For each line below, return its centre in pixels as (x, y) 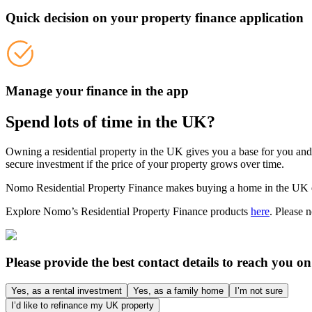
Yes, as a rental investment (67, 290)
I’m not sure (259, 290)
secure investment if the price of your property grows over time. (145, 164)
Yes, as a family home (178, 290)
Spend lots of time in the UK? (110, 122)
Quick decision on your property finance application (155, 18)
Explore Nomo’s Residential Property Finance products (128, 212)
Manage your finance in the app (97, 91)
